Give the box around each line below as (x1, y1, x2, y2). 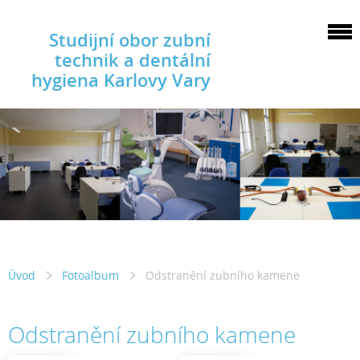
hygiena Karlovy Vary (31, 67, 211, 92)
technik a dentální (55, 47, 211, 72)
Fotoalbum (62, 268, 119, 284)
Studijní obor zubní (49, 27, 211, 52)
